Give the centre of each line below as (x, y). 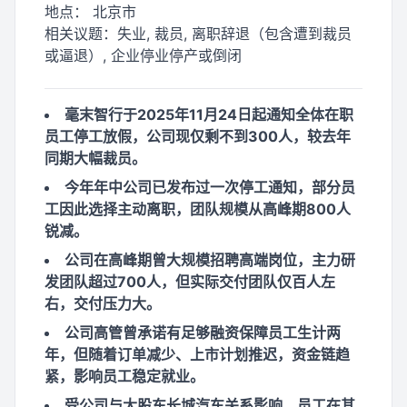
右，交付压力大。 (103, 303)
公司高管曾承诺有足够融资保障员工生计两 (203, 333)
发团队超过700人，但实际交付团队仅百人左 (190, 282)
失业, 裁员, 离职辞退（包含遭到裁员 (234, 34)
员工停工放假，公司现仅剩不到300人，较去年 (198, 136)
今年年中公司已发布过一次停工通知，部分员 (210, 187)
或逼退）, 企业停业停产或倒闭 (143, 55)
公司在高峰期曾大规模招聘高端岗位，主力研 (210, 260)
